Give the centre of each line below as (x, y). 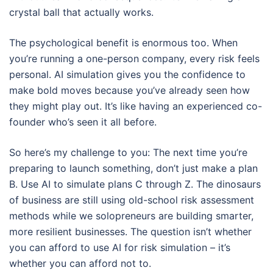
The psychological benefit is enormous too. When (123, 43)
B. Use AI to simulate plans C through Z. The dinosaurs (135, 184)
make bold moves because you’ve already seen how (129, 90)
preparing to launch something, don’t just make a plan (133, 168)
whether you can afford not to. (80, 263)
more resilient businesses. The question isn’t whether (130, 232)
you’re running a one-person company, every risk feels (134, 58)
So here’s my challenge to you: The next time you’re (128, 152)
